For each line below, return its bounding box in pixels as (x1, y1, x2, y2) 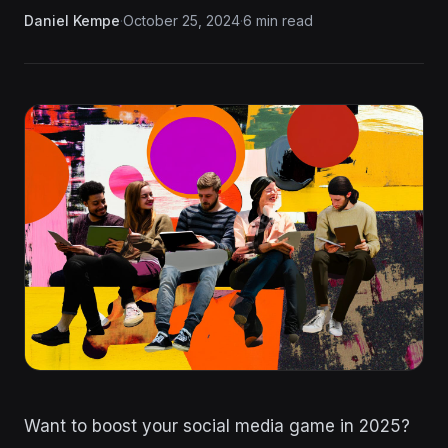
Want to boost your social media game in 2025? (24, 416, 410, 437)
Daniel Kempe (24, 12, 120, 29)
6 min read (243, 12, 313, 29)
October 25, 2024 (123, 12, 240, 29)
